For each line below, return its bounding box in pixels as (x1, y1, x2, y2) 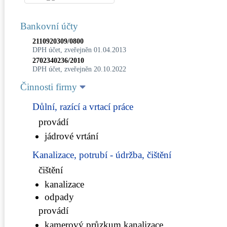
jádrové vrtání (45, 130, 98, 141)
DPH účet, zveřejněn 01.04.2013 (32, 46, 126, 54)
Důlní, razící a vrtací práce (32, 101, 133, 112)
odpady (45, 191, 74, 202)
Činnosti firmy (20, 81, 80, 92)
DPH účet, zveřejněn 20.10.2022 (32, 65, 126, 73)
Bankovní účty (20, 20, 78, 31)
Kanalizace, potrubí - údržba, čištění (32, 149, 171, 160)
